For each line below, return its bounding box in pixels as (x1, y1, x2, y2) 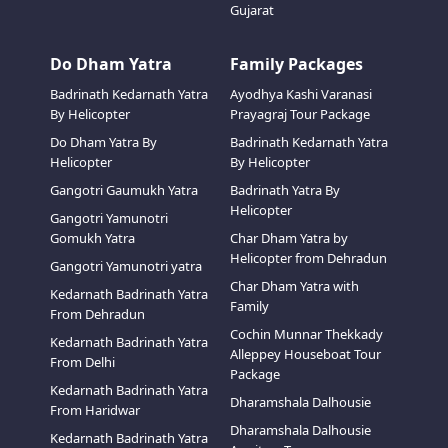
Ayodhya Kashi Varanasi (230, 85, 372, 103)
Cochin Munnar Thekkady (230, 325, 383, 343)
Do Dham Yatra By (49, 133, 157, 151)
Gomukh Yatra (49, 229, 135, 247)
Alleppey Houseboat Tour (230, 345, 381, 363)
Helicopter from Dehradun (230, 249, 387, 267)
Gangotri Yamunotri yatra (49, 257, 202, 275)
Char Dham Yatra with (230, 277, 359, 295)
